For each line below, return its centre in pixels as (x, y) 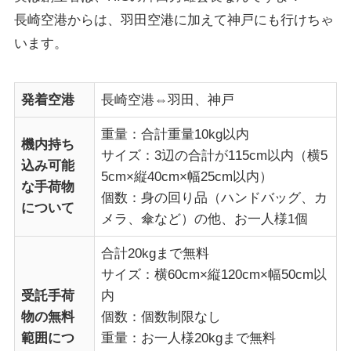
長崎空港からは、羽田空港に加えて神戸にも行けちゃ (174, 20)
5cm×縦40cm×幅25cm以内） (187, 177)
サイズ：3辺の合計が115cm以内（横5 (215, 156)
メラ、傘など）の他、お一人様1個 (205, 219)
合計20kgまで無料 (156, 254)
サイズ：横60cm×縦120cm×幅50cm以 (214, 275)
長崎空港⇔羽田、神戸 (168, 100)
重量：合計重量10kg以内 (175, 135)
